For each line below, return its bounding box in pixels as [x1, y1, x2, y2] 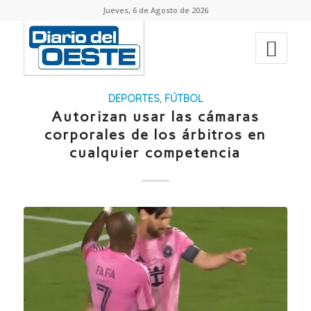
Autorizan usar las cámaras [51, 108, 260, 125]
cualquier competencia [69, 144, 242, 161]
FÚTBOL [164, 92, 203, 105]
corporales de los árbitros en [44, 126, 267, 143]
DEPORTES [108, 92, 160, 105]
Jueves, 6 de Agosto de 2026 [102, 5, 208, 15]
